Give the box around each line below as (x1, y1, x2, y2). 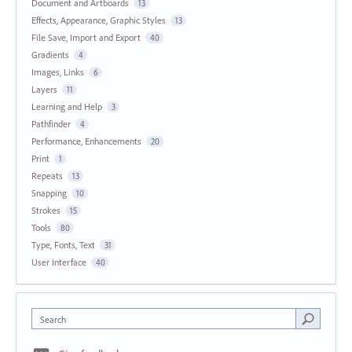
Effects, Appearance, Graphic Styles (31, 14, 166, 27)
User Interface (31, 256, 86, 269)
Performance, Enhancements (31, 135, 141, 148)
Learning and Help (31, 101, 102, 113)
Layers (31, 83, 57, 96)
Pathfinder (31, 118, 71, 130)
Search (40, 313, 66, 326)
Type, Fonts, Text (31, 239, 95, 251)
